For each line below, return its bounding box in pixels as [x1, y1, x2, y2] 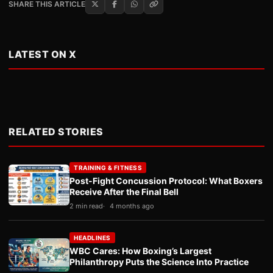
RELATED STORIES [9, 125, 104, 138]
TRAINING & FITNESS [74, 163, 142, 171]
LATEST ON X [9, 48, 77, 60]
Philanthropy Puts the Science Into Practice [69, 256, 249, 267]
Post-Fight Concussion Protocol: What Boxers [69, 175, 263, 186]
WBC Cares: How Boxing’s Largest [69, 245, 211, 256]
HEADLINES [74, 233, 111, 241]
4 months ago [110, 201, 154, 210]
